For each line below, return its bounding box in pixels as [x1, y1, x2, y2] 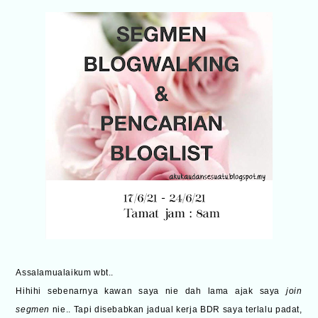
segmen [16, 305, 53, 315]
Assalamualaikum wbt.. [16, 268, 114, 278]
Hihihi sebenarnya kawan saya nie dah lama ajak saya [16, 286, 287, 297]
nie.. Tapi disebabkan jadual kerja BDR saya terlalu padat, [52, 305, 302, 315]
